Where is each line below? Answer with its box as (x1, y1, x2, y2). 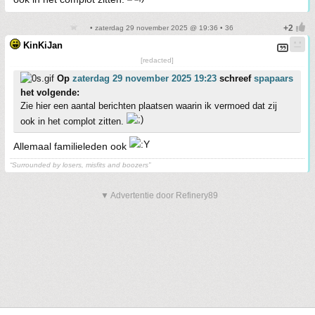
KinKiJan (23, 39, 63, 51)
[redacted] (141, 56, 174, 64)
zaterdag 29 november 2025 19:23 (72, 72, 217, 84)
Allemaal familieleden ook (13, 140, 129, 152)
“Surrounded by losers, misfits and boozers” (10, 160, 150, 169)
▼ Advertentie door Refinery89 (101, 190, 218, 200)
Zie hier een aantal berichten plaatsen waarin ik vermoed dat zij (20, 100, 277, 111)
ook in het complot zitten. (20, 115, 127, 127)
